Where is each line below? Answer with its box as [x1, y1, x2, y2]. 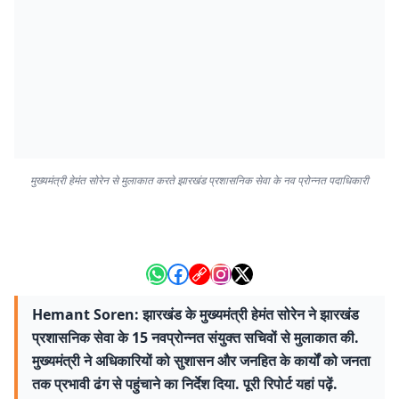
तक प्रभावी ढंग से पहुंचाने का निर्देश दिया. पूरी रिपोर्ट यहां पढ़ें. [32, 374, 338, 394]
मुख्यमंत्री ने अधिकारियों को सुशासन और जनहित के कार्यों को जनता [32, 351, 370, 370]
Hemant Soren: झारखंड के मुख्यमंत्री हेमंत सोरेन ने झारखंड [32, 305, 359, 324]
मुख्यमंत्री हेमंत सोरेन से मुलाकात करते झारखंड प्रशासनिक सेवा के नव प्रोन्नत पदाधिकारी [30, 173, 369, 188]
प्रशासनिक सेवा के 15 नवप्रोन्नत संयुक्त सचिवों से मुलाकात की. [32, 328, 359, 347]
